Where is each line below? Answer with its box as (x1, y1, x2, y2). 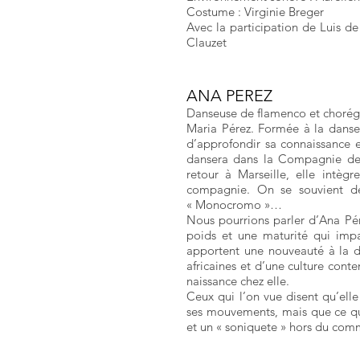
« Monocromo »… (186, 197, 282, 212)
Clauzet (186, 35, 227, 50)
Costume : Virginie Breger (186, 4, 324, 19)
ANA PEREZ (186, 86, 272, 105)
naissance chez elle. (186, 273, 289, 288)
